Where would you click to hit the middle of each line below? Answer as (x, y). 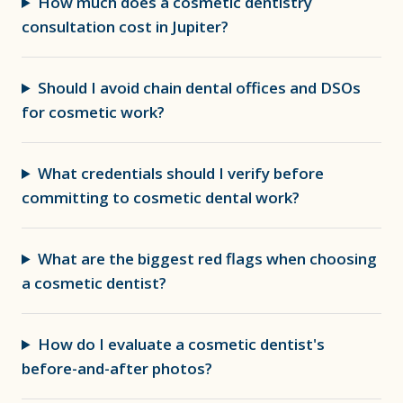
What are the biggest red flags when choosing (208, 259)
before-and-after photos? (117, 368)
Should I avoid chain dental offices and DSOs (200, 88)
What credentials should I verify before (181, 173)
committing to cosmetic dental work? (161, 197)
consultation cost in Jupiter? (125, 27)
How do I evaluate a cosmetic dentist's (182, 344)
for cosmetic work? (93, 112)
